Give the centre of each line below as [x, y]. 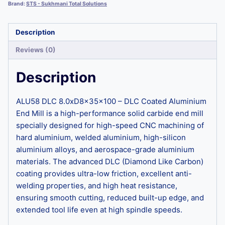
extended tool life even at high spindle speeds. [99, 209]
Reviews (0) [35, 50]
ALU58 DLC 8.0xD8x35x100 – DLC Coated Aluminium [111, 101]
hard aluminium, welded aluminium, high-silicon [101, 137]
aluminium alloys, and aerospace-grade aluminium [105, 149]
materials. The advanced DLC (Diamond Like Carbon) [110, 161]
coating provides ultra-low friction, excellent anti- [104, 173]
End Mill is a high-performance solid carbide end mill [110, 113]
